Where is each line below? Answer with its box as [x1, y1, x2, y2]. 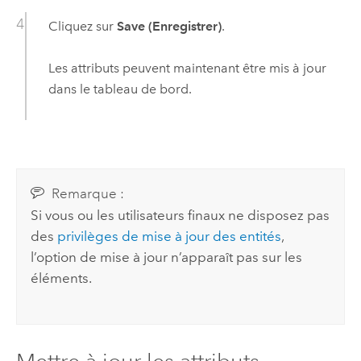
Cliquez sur [48, 18, 117, 34]
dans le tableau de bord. [48, 81, 192, 98]
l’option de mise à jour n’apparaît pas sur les [31, 249, 303, 266]
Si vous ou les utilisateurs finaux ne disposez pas [31, 207, 330, 224]
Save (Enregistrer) [116, 18, 222, 34]
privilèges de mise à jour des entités [57, 228, 282, 245]
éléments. [31, 270, 93, 287]
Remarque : [51, 185, 124, 203]
